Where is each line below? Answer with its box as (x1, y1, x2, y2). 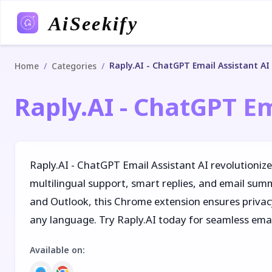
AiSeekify (47, 12, 137, 35)
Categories (52, 60, 97, 72)
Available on (30, 244, 83, 256)
